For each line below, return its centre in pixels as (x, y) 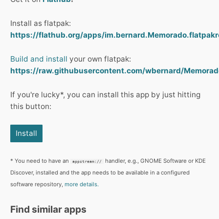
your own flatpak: (99, 59)
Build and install (39, 59)
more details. (82, 185)
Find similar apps (48, 209)
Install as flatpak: (41, 23)
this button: (31, 107)
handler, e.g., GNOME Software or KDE (155, 161)
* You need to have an (40, 161)
